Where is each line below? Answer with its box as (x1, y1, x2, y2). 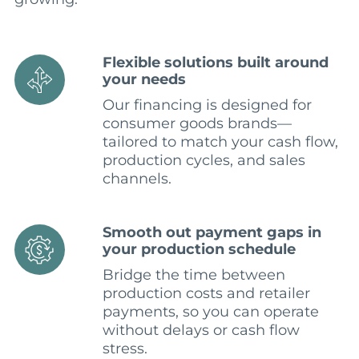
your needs (102, 71, 186, 89)
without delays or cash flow (102, 321, 300, 340)
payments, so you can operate (102, 303, 319, 321)
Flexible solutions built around (102, 54, 329, 72)
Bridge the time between (102, 266, 285, 284)
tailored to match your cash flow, (102, 133, 338, 151)
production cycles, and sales (102, 151, 305, 170)
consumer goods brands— (102, 115, 292, 133)
